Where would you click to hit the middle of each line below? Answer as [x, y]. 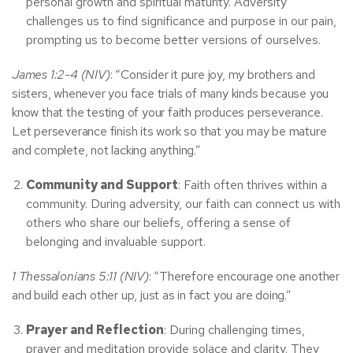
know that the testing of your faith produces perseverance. [167, 112]
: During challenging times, [234, 330]
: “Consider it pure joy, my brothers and [212, 74]
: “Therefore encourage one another [244, 276]
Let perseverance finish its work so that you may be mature [169, 131]
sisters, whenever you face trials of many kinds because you [171, 93]
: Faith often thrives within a [253, 185]
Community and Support [102, 185]
